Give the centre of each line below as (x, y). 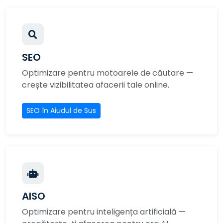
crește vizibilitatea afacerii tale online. (96, 85)
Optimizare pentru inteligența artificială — (104, 212)
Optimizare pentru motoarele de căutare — (108, 73)
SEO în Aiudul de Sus (61, 111)
